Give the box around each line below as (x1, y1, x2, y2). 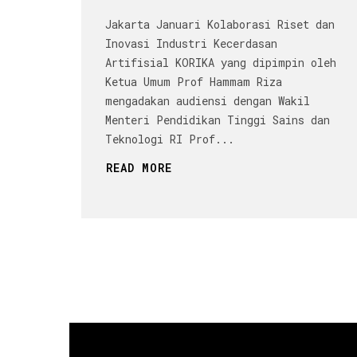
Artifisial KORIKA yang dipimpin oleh (105, 55, 336, 71)
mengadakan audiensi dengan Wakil (105, 93, 310, 109)
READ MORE (106, 160, 172, 176)
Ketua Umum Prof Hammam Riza (105, 74, 282, 90)
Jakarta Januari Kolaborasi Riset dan (105, 17, 335, 33)
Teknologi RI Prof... (105, 131, 234, 147)
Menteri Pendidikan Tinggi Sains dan (105, 112, 330, 128)
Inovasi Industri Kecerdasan (105, 36, 277, 52)
